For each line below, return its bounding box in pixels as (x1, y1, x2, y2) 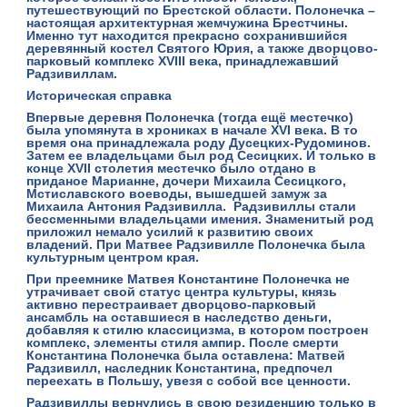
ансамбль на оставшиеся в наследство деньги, (26, 310, 333, 324)
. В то (323, 123, 359, 137)
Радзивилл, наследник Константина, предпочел (26, 361, 333, 375)
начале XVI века (223, 123, 324, 137)
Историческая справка (26, 88, 173, 103)
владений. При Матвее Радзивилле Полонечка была (26, 237, 366, 252)
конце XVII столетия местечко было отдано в (26, 161, 317, 175)
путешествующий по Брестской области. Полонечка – (26, 3, 376, 17)
